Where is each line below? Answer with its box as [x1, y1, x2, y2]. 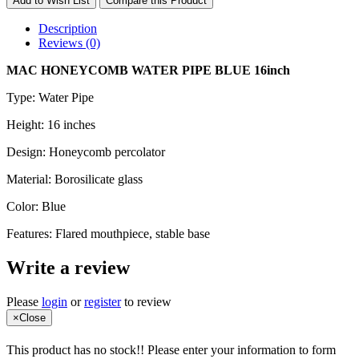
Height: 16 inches [6, 117, 95, 131]
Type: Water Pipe [6, 90, 94, 104]
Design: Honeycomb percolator [6, 144, 165, 159]
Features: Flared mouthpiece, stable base [6, 226, 210, 240]
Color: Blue [6, 199, 66, 213]
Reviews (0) [38, 35, 100, 50]
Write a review [6, 256, 130, 278]
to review [121, 294, 171, 309]
